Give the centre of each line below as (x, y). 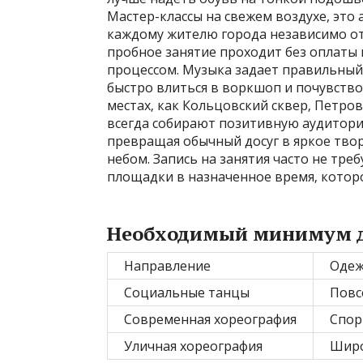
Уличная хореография (193, 346)
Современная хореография (210, 319)
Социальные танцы (187, 293)
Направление (167, 266)
